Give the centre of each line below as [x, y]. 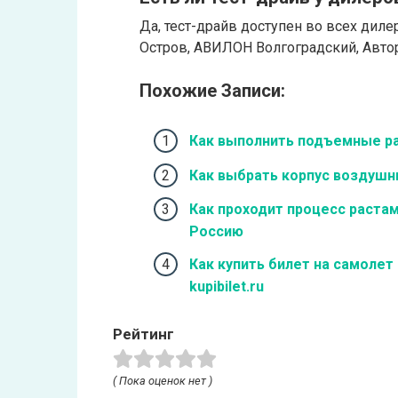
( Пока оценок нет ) [163, 380]
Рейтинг [143, 334]
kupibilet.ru [227, 286]
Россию [216, 231]
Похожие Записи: [212, 91]
